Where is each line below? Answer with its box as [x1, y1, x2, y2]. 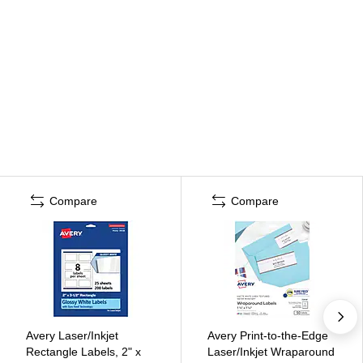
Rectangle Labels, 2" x [26, 344, 141, 358]
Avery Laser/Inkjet [26, 328, 118, 342]
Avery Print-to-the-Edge [207, 328, 328, 342]
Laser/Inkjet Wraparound [207, 344, 335, 358]
